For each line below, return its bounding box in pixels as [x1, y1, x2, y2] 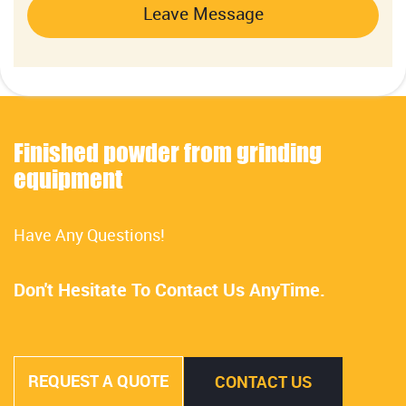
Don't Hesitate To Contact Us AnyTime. [14, 280, 325, 301]
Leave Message [142, 5, 264, 24]
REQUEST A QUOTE [28, 372, 169, 391]
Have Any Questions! [14, 227, 165, 245]
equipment [14, 162, 122, 194]
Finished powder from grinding [14, 136, 322, 168]
